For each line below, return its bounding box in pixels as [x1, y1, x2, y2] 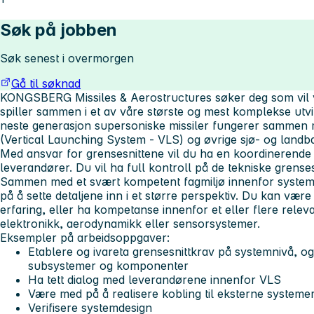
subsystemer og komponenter [28, 258, 189, 273]
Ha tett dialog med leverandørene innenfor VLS [28, 272, 281, 287]
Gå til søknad [11, 76, 81, 90]
